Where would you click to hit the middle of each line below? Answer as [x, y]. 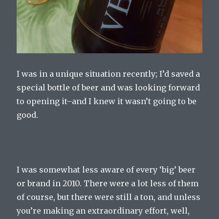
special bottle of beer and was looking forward [109, 88]
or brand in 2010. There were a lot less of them [108, 184]
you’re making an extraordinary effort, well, [103, 211]
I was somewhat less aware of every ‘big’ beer [106, 170]
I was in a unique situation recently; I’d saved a [109, 74]
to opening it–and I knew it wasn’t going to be [107, 101]
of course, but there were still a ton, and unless [109, 197]
